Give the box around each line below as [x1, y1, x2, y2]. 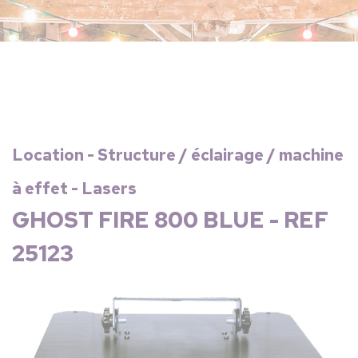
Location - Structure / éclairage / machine [12, 145, 344, 165]
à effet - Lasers [12, 178, 137, 199]
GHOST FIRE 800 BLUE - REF [12, 205, 328, 235]
